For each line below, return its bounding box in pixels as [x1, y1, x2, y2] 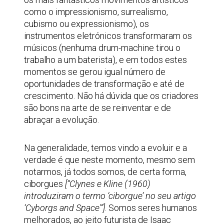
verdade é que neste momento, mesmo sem [24, 154, 195, 165]
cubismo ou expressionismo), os [24, 18, 149, 29]
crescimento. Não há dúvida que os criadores [24, 90, 198, 101]
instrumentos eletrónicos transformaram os [24, 30, 192, 41]
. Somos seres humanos [105, 202, 197, 213]
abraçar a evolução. [24, 114, 99, 125]
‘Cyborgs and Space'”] [24, 202, 105, 213]
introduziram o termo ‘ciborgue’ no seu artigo [24, 190, 196, 201]
